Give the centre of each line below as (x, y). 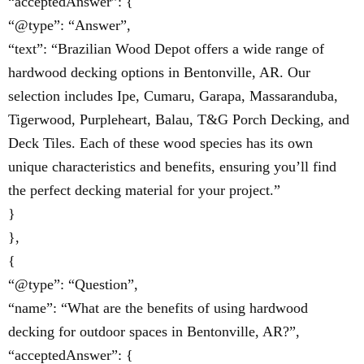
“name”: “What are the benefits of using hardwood (158, 308)
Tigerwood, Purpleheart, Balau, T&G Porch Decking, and (179, 119)
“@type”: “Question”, (73, 284)
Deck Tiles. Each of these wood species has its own (160, 143)
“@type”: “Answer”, (69, 25)
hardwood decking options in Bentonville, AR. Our (159, 72)
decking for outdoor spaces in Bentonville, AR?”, (154, 331)
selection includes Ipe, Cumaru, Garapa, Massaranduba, (173, 96)
